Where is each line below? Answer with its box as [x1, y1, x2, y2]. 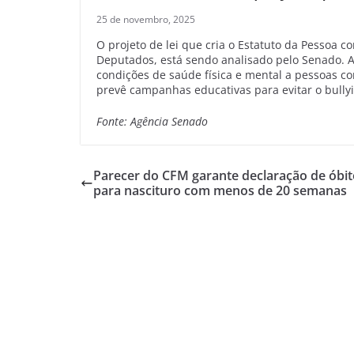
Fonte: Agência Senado [96, 113, 208, 129]
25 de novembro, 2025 [96, 12, 195, 26]
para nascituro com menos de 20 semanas [93, 181, 347, 199]
